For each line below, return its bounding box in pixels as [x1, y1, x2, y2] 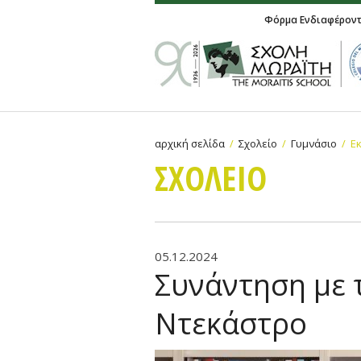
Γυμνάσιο [291, 136, 337, 151]
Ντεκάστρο [155, 304, 307, 343]
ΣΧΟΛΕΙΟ [155, 155, 267, 201]
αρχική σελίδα [155, 136, 225, 151]
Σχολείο [239, 136, 277, 151]
